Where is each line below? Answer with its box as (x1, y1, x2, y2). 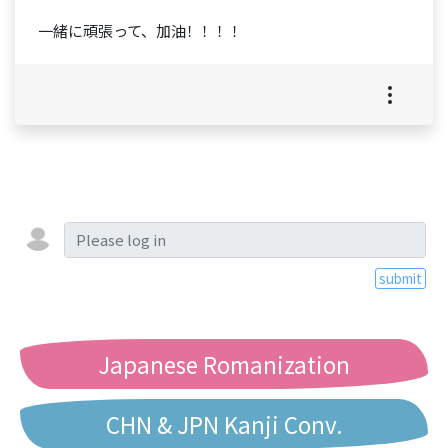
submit (378, 268, 422, 289)
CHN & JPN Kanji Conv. (105, 407, 343, 440)
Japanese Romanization (98, 347, 350, 380)
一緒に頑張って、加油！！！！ (37, 19, 246, 41)
